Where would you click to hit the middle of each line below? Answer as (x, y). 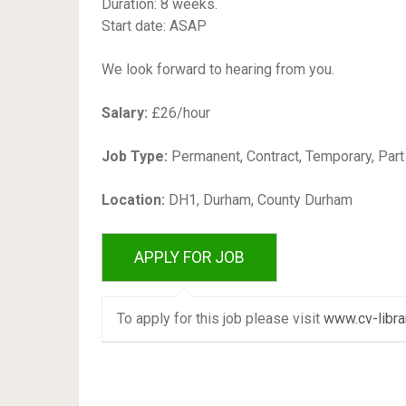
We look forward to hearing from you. (218, 69)
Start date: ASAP (154, 26)
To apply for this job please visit (220, 319)
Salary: (125, 113)
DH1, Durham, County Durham (261, 200)
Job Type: (135, 156)
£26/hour (179, 113)
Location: (135, 200)
